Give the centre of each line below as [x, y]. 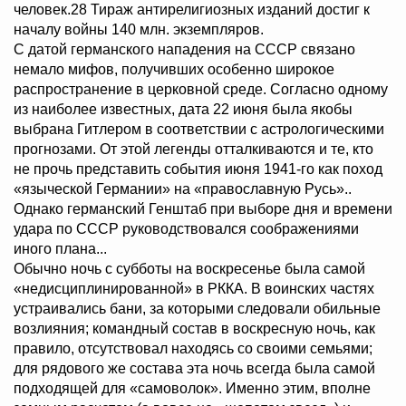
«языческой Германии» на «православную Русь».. [183, 189]
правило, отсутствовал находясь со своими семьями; [193, 349]
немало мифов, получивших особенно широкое [174, 70]
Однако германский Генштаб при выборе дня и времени [203, 209]
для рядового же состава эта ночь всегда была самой [194, 369]
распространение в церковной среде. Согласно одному [201, 90]
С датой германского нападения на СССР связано [184, 50]
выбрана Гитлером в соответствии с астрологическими [199, 130]
